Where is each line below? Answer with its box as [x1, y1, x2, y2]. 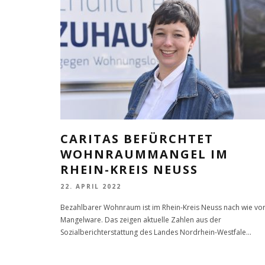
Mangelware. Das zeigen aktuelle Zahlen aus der [60, 214, 221, 225]
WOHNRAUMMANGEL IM [60, 146, 228, 163]
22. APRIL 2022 [60, 182, 121, 191]
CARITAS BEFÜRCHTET [60, 131, 214, 147]
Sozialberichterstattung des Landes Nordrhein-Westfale [60, 227, 246, 237]
